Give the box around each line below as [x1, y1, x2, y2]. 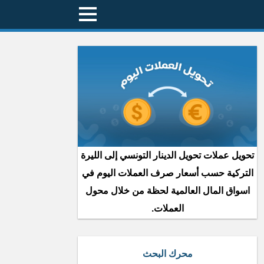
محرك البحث [142, 249, 193, 259]
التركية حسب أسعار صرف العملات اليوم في [81, 168, 253, 178]
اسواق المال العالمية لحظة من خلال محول [85, 186, 250, 196]
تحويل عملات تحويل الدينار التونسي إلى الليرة [81, 150, 254, 160]
